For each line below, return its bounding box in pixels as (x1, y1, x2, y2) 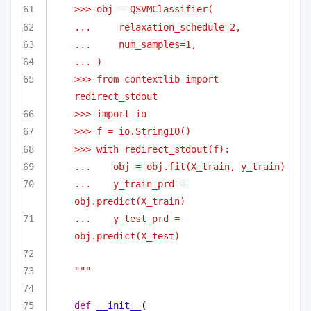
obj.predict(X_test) (74, 230, 180, 242)
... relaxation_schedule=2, (74, 21, 241, 33)
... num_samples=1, (74, 38, 196, 50)
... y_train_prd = (74, 178, 185, 190)
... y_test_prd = (74, 212, 180, 224)
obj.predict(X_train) (74, 195, 185, 207)
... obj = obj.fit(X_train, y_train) (74, 160, 285, 172)
